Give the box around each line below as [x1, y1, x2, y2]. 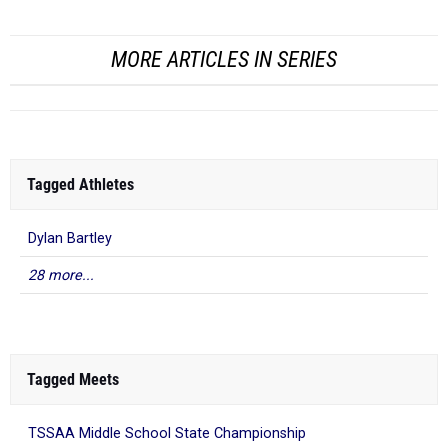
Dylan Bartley [28, 230, 112, 248]
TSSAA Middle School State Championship [28, 425, 306, 443]
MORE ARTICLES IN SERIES [111, 47, 337, 73]
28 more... [28, 267, 94, 285]
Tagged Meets [27, 370, 119, 390]
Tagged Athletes [27, 175, 134, 195]
